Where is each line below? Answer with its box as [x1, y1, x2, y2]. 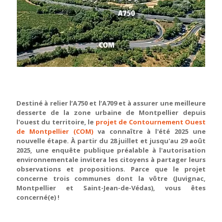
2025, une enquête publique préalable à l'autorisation [16, 146, 206, 155]
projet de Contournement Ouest [95, 117, 206, 126]
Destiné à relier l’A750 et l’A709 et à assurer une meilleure [16, 99, 206, 108]
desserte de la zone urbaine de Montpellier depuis [16, 108, 206, 117]
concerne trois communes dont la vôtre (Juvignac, [16, 174, 206, 183]
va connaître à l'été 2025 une [97, 127, 206, 136]
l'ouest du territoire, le [16, 117, 96, 126]
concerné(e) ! [16, 193, 59, 202]
